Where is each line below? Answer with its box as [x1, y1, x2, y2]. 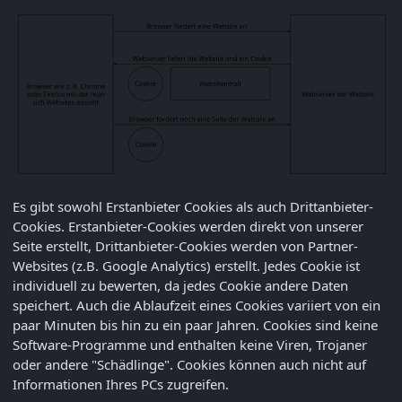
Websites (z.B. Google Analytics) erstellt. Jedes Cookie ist [13, 257, 360, 275]
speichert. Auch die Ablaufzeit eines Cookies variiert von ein [13, 296, 380, 315]
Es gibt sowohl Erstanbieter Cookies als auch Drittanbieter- [13, 197, 373, 216]
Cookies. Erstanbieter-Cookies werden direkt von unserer [13, 217, 363, 236]
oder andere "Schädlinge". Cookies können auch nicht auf [13, 355, 366, 374]
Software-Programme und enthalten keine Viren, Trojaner [13, 336, 367, 354]
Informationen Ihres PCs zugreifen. [13, 375, 229, 394]
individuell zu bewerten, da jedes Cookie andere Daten [13, 276, 348, 295]
